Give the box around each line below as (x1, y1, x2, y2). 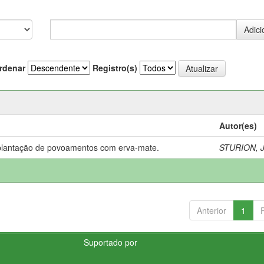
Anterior (196, 204, 226, 216)
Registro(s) (93, 62, 137, 74)
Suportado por (84, 236, 138, 248)
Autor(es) (219, 119, 258, 131)
